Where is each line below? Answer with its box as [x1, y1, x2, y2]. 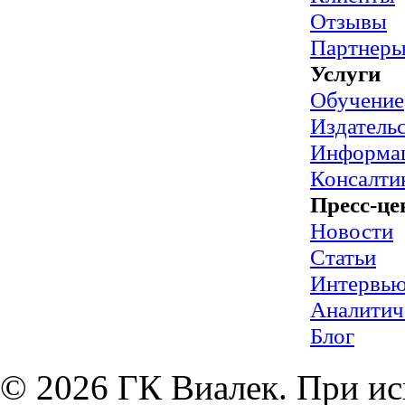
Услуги [310, 61, 381, 86]
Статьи [310, 244, 376, 269]
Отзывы [310, 8, 387, 33]
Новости [310, 218, 393, 243]
